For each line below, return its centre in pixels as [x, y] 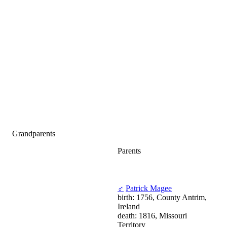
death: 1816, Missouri [152, 216]
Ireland [129, 207]
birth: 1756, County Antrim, [162, 198]
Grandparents [34, 134]
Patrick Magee [149, 188]
